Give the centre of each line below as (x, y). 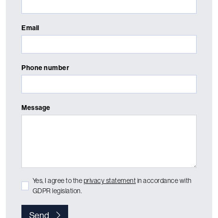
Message (36, 107)
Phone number (45, 67)
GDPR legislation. (57, 191)
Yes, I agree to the (58, 180)
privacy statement (110, 180)
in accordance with (164, 180)
